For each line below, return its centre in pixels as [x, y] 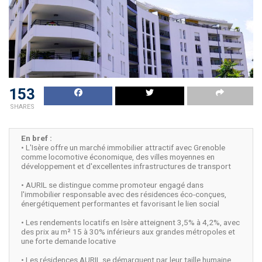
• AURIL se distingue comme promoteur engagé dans [112, 185]
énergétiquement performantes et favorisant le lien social [120, 204]
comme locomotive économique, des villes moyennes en [118, 157]
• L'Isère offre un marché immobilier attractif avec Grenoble [123, 148]
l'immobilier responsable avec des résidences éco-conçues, [124, 194]
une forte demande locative [68, 241]
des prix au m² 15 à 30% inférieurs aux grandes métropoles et [128, 232]
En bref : [37, 138]
